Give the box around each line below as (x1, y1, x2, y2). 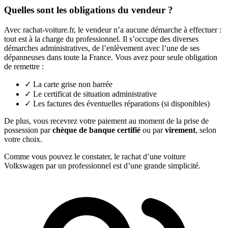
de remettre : (4, 62, 44, 71)
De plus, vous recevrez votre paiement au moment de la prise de (4, 116, 209, 125)
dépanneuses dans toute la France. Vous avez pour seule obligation (4, 52, 217, 62)
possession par (4, 125, 52, 134)
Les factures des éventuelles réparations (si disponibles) (33, 99, 210, 108)
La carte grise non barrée (33, 79, 112, 89)
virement (165, 125, 195, 134)
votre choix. (4, 134, 42, 144)
